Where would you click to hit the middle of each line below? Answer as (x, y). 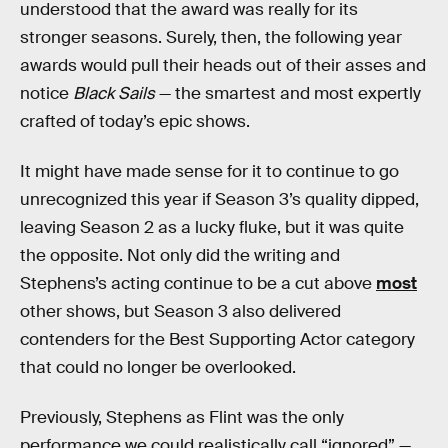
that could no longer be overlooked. (158, 367)
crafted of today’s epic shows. (135, 122)
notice (46, 94)
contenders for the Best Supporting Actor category (217, 339)
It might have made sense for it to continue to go (209, 171)
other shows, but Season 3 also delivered (180, 311)
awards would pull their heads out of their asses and (223, 66)
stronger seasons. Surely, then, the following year (211, 38)
